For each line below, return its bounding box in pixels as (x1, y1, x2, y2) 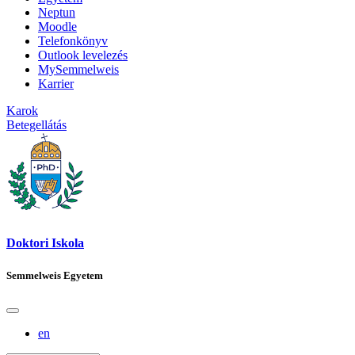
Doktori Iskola (6, 235, 84, 250)
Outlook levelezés (38, 48, 128, 62)
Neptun (38, 5, 75, 19)
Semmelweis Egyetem (6, 269, 103, 281)
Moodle (38, 19, 77, 33)
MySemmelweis (38, 62, 119, 76)
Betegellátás (6, 117, 67, 132)
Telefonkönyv (38, 33, 108, 48)
